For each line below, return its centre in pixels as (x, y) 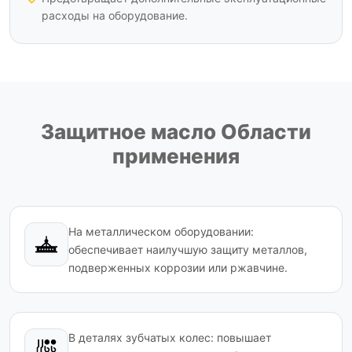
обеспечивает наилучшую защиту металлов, (188, 249)
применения (176, 156)
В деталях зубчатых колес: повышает (170, 337)
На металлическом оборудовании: (161, 231)
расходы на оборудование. (115, 15)
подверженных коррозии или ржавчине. (178, 267)
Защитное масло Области (176, 131)
